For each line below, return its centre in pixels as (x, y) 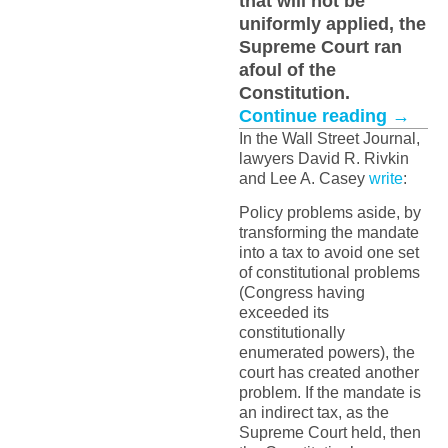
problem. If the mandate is (329, 393)
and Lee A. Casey (303, 178)
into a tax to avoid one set (328, 253)
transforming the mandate (328, 233)
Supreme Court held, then (329, 433)
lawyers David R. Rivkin (323, 158)
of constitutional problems (329, 273)
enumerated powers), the (326, 353)
